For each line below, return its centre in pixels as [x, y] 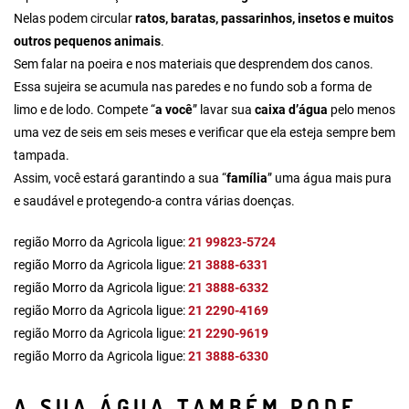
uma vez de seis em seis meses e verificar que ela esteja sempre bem [204, 133]
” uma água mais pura [330, 178]
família [247, 178]
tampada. [42, 156]
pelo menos [362, 110]
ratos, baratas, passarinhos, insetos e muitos [264, 19]
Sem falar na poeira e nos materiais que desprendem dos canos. [194, 64]
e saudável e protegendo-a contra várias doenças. [154, 201]
